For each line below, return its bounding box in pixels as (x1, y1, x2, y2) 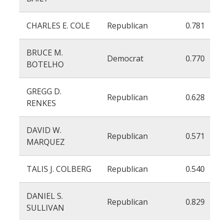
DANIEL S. (27, 191, 63, 201)
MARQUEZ (27, 137, 65, 147)
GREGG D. (27, 86, 61, 97)
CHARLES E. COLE (27, 20, 90, 31)
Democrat (107, 53, 143, 64)
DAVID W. (27, 125, 61, 136)
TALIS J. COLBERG (27, 164, 91, 174)
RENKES (27, 98, 56, 109)
